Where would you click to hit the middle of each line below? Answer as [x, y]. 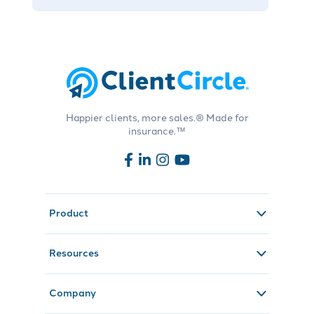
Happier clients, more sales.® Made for [157, 117]
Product [69, 213]
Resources [74, 253]
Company [73, 293]
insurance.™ [157, 131]
